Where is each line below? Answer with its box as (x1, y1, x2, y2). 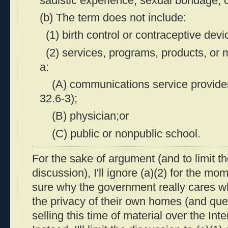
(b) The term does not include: (40, 12, 186, 24)
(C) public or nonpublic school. (40, 127, 201, 140)
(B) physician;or (40, 110, 129, 123)
